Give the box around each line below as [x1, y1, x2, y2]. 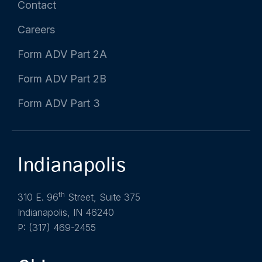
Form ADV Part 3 [18, 97, 100, 110]
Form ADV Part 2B [18, 73, 106, 85]
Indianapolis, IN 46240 [18, 206, 114, 219]
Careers [18, 23, 55, 36]
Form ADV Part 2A [18, 48, 107, 61]
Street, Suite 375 [65, 191, 140, 204]
